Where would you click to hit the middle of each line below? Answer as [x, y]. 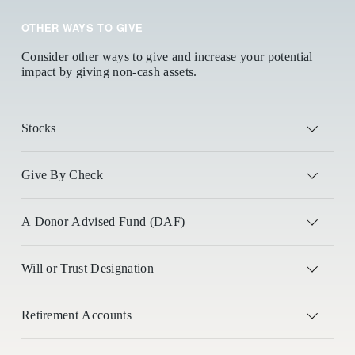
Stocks [38, 128]
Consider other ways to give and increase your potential [167, 57]
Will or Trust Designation [87, 269]
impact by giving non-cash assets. [109, 72]
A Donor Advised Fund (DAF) [103, 222]
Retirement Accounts [76, 315]
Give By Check [62, 175]
